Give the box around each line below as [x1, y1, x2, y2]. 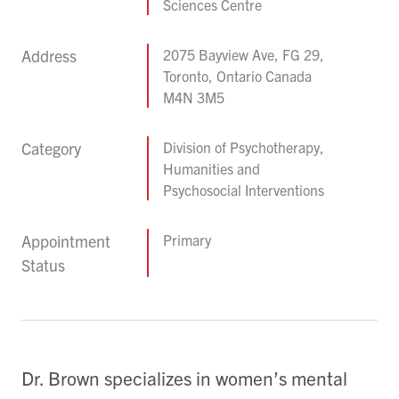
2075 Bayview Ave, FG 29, [163, 45, 325, 63]
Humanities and [163, 159, 261, 177]
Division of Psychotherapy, [163, 137, 325, 156]
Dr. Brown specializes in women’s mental [21, 365, 347, 389]
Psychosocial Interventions [163, 180, 325, 199]
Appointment [21, 230, 110, 251]
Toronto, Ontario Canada [163, 66, 313, 85]
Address [21, 45, 77, 66]
